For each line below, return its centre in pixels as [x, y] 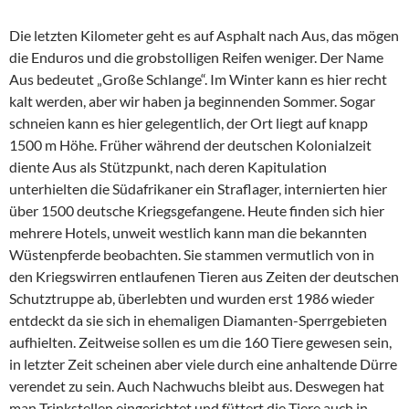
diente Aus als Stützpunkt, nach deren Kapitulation [168, 167]
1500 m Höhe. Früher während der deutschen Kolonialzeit [190, 145]
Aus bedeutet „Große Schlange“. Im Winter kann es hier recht [198, 79]
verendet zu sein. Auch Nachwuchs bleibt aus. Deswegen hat [197, 386]
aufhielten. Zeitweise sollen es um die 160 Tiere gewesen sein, [200, 342]
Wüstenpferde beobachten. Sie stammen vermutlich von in [192, 254]
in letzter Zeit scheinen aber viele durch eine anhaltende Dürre [203, 364]
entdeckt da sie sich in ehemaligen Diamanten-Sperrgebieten [198, 320]
